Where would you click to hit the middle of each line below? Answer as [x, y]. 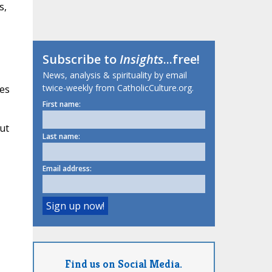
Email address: [67, 169]
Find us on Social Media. [124, 263]
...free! [181, 59]
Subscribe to [81, 59]
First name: [61, 104]
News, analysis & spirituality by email [114, 75]
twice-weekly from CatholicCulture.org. [118, 88]
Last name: [61, 137]
